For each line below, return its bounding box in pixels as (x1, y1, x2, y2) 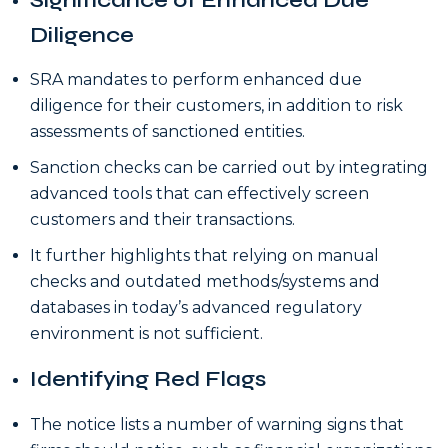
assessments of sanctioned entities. (30, 122, 305, 142)
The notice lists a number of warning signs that (30, 414, 404, 434)
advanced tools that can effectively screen (30, 184, 369, 204)
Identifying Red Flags (30, 365, 266, 392)
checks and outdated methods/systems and (30, 272, 380, 292)
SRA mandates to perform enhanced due (30, 70, 362, 90)
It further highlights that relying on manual (30, 246, 379, 266)
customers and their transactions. (30, 210, 295, 230)
